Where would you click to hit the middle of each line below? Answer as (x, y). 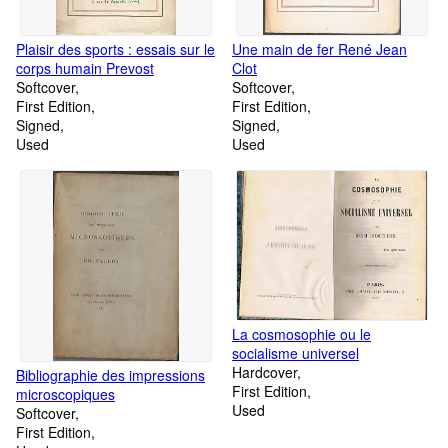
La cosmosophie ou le (301, 334)
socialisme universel (295, 353)
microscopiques (65, 394)
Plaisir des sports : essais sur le (115, 49)
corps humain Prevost (85, 68)
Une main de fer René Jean (319, 49)
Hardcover (264, 372)
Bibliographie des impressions (110, 375)
